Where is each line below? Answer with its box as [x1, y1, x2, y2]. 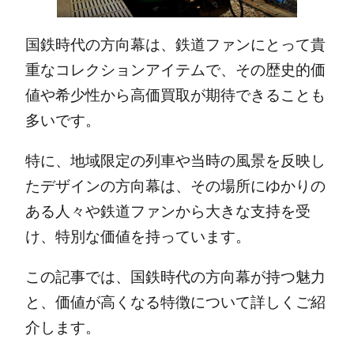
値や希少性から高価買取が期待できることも [24, 87, 326, 104]
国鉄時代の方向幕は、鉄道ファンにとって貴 [24, 36, 326, 54]
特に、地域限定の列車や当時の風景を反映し [24, 153, 326, 170]
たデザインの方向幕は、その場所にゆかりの [24, 178, 326, 195]
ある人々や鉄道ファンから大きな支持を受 [24, 203, 311, 220]
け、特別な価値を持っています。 [24, 228, 250, 246]
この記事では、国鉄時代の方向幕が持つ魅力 [24, 269, 326, 286]
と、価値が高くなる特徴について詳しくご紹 [24, 294, 326, 311]
